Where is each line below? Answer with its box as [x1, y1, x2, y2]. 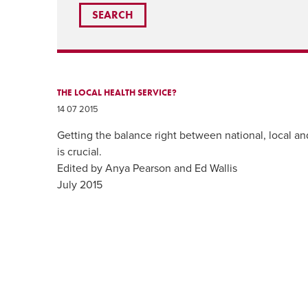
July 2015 [57, 178, 103, 192]
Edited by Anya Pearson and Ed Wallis [57, 162, 238, 176]
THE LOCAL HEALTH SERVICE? [57, 86, 177, 98]
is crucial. [57, 145, 102, 159]
